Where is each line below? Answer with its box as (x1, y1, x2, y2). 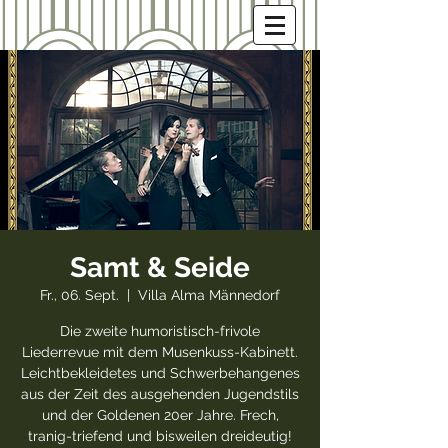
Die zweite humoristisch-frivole (60, 323, 260, 339)
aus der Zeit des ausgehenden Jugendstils (21, 386, 299, 402)
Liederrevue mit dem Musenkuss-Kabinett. (22, 344, 298, 360)
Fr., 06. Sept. (40, 287, 119, 303)
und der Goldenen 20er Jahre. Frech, (41, 407, 279, 423)
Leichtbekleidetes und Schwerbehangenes (20, 365, 300, 381)
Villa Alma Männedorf (138, 287, 280, 303)
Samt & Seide (70, 251, 250, 284)
